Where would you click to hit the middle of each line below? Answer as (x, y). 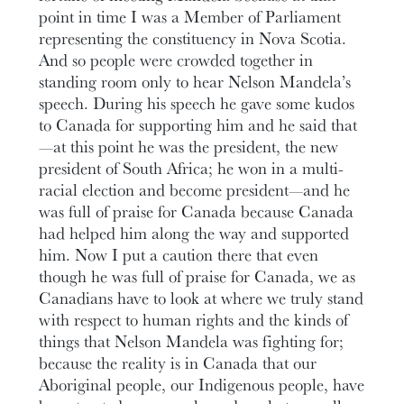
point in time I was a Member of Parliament (190, 16)
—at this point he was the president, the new (189, 146)
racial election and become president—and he (195, 189)
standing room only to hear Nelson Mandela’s (195, 81)
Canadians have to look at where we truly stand (202, 297)
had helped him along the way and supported (194, 232)
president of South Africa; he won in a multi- (192, 167)
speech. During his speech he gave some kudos (197, 102)
